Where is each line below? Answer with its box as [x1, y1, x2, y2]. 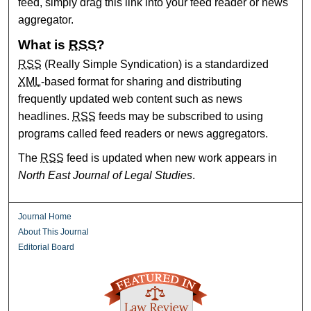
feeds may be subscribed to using [96, 110, 264, 123]
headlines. [18, 110, 73, 123]
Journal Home [18, 212, 72, 222]
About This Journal [18, 227, 90, 237]
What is [18, 37, 69, 53]
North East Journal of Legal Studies [18, 169, 193, 182]
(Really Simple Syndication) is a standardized [42, 58, 269, 71]
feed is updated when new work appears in [64, 152, 278, 165]
